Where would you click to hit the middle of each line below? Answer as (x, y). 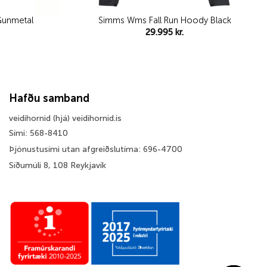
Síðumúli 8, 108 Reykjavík (58, 165)
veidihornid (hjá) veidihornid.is (65, 118)
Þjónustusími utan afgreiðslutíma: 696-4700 (96, 149)
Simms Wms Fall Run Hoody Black (164, 20)
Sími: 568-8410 (38, 133)
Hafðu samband (49, 98)
